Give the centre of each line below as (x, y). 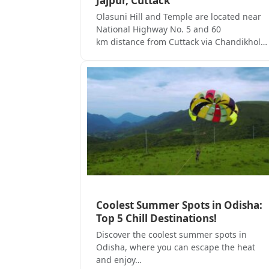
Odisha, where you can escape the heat (176, 247)
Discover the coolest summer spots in (171, 235)
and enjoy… (119, 260)
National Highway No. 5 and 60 (159, 29)
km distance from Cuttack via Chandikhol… (182, 41)
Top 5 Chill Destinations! (156, 219)
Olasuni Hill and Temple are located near (179, 16)
